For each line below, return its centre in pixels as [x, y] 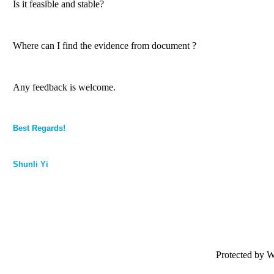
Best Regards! [39, 128]
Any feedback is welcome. [64, 87]
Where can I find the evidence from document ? [105, 46]
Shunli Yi [31, 165]
